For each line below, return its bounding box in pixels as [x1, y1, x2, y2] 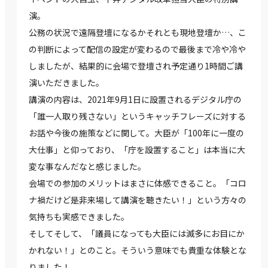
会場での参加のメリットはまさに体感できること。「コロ [29, 177, 246, 190]
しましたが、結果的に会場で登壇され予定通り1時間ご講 [29, 60, 243, 72]
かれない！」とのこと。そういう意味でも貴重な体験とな [29, 244, 246, 257]
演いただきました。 [29, 77, 104, 89]
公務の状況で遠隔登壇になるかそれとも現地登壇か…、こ [29, 26, 246, 39]
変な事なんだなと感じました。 [29, 160, 146, 173]
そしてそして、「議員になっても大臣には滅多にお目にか [29, 227, 245, 240]
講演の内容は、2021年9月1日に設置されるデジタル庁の [29, 93, 242, 106]
